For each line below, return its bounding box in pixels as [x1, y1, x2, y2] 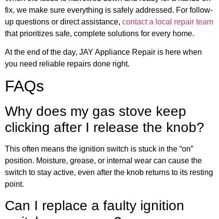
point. [5, 180, 24, 189]
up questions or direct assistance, [5, 17, 122, 26]
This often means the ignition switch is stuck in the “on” [5, 145, 193, 153]
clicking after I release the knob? [5, 120, 204, 135]
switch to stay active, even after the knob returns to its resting [5, 168, 213, 177]
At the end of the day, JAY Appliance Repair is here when [5, 47, 202, 56]
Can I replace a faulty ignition [5, 197, 184, 213]
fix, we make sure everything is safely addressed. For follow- [5, 5, 213, 14]
